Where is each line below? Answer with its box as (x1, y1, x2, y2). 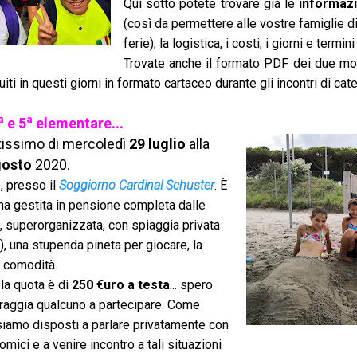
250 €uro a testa (72, 277, 170, 292)
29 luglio (129, 135, 186, 152)
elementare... (33, 115, 124, 131)
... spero (170, 277, 213, 292)
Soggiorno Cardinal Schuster (59, 178, 214, 193)
